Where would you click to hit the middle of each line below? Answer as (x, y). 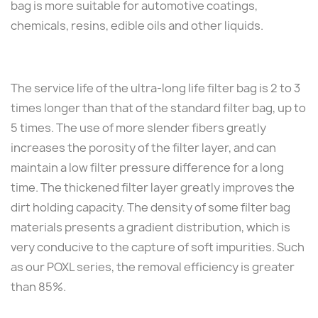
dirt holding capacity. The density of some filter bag (150, 207)
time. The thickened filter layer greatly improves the (153, 187)
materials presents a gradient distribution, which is (150, 227)
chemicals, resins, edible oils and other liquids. (137, 25)
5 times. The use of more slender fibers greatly (138, 127)
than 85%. (38, 286)
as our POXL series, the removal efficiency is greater (153, 267)
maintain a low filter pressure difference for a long (147, 167)
